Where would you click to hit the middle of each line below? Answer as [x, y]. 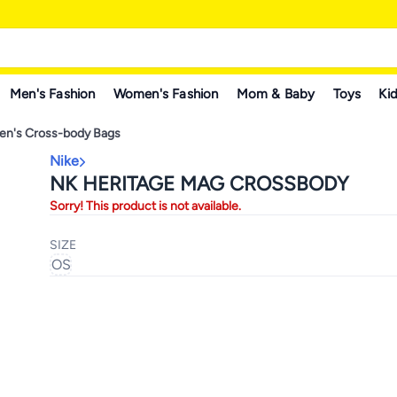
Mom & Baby [276, 93]
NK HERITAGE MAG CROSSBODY [199, 184]
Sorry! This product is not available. [145, 206]
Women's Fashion [166, 93]
